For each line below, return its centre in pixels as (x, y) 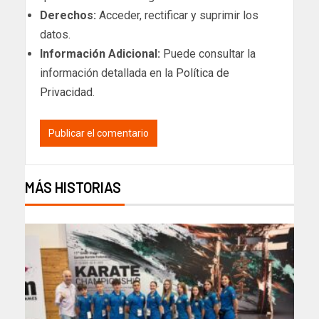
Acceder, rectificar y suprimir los (177, 15)
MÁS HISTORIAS (73, 187)
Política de (203, 73)
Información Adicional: (100, 53)
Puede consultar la (208, 53)
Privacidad (66, 92)
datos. (55, 34)
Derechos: (68, 15)
